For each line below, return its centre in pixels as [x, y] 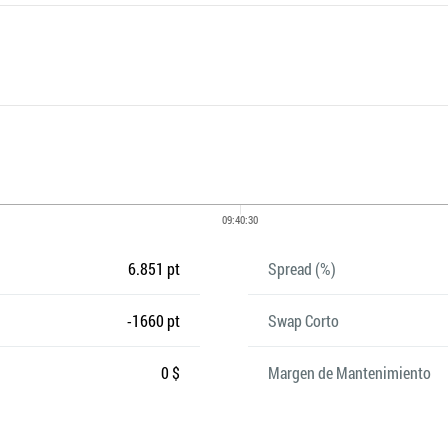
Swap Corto [303, 320]
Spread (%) [301, 268]
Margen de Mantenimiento [349, 372]
